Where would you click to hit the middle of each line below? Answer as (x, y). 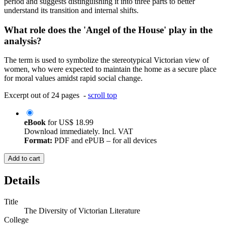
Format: (38, 141)
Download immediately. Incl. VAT (79, 132)
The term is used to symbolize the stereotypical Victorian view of (106, 60)
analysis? (23, 41)
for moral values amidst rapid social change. (73, 78)
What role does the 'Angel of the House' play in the (108, 30)
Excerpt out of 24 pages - (46, 95)
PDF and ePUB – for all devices (104, 141)
